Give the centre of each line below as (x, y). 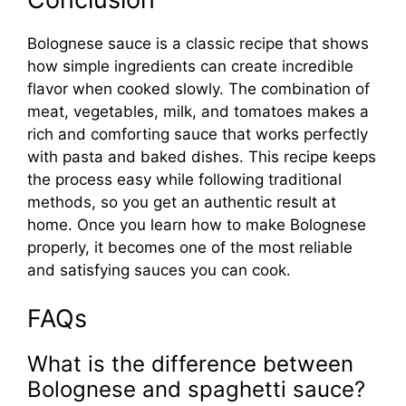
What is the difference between (190, 364)
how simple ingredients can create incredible (190, 66)
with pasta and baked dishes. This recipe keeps (202, 156)
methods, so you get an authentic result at (182, 202)
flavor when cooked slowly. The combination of (198, 88)
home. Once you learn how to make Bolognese (197, 224)
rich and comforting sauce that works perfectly (198, 134)
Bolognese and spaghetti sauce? (196, 390)
